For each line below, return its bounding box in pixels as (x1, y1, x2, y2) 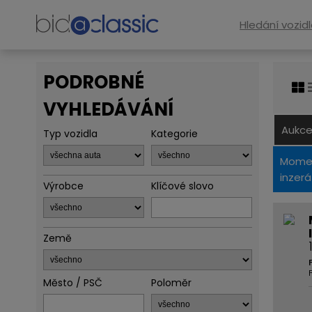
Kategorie (151, 127, 198, 141)
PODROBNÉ (43, 70, 144, 95)
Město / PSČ (43, 276, 102, 290)
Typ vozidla (43, 127, 97, 141)
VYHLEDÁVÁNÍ (43, 97, 173, 122)
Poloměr (151, 276, 192, 290)
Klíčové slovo (151, 179, 214, 193)
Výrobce (43, 179, 84, 193)
